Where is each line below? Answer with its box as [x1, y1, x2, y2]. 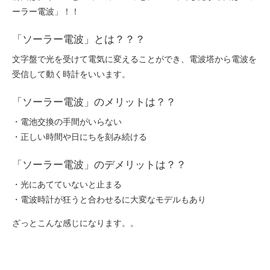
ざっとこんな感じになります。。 [12, 217, 139, 228]
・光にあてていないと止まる [12, 178, 122, 190]
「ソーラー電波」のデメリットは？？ [12, 157, 186, 171]
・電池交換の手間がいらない [12, 116, 122, 127]
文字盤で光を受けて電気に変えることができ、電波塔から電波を [12, 53, 257, 64]
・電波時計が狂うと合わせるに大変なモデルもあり [12, 193, 206, 205]
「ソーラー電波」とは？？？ [12, 32, 145, 46]
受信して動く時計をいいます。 [12, 68, 130, 80]
